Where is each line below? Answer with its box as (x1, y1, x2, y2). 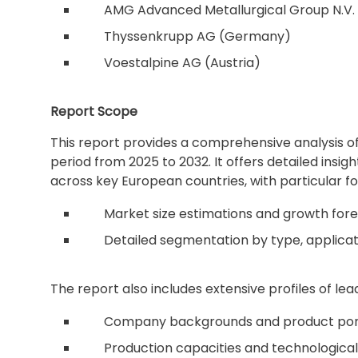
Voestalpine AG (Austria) (104, 54, 261, 72)
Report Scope (50, 102, 137, 121)
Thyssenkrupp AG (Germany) (104, 27, 291, 46)
